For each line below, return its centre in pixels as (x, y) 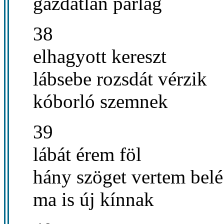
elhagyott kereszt (100, 56)
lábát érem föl (87, 154)
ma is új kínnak (93, 199)
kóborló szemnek (100, 101)
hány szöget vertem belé (128, 176)
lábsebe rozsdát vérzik (120, 78)
